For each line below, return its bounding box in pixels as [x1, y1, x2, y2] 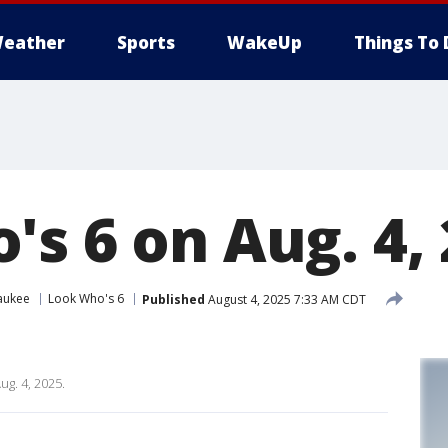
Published [142, 290, 205, 308]
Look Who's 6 [48, 290, 124, 307]
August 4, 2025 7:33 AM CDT [205, 290, 366, 308]
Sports [117, 31, 175, 54]
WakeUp [227, 31, 302, 54]
